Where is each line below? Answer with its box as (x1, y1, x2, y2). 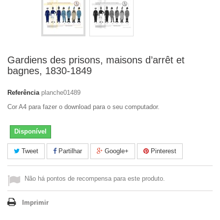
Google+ (103, 147, 129, 155)
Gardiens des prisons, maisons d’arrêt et (7, 55, 185, 65)
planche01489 (41, 89, 81, 96)
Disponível (14, 128, 47, 135)
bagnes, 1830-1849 (7, 65, 92, 76)
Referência (7, 89, 39, 96)
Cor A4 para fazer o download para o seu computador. (7, 103, 160, 110)
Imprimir (22, 199, 49, 206)
